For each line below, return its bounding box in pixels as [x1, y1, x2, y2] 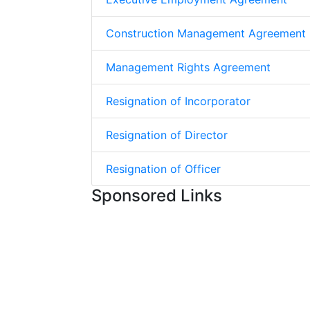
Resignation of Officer [106, 162, 221, 176]
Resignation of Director [106, 128, 228, 142]
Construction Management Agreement [106, 26, 306, 40]
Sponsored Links [91, 185, 222, 206]
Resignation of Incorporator [106, 94, 250, 108]
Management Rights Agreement [106, 60, 271, 74]
